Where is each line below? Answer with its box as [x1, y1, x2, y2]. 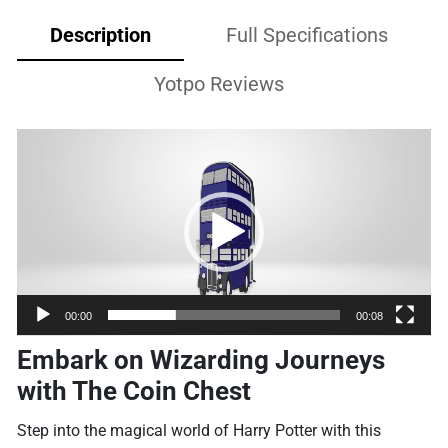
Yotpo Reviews [153, 71, 284, 96]
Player [16, 159, 61, 179]
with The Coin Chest [17, 376, 252, 407]
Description [49, 22, 151, 47]
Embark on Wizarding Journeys [17, 345, 386, 376]
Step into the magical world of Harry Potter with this [17, 421, 382, 441]
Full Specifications [226, 22, 389, 47]
